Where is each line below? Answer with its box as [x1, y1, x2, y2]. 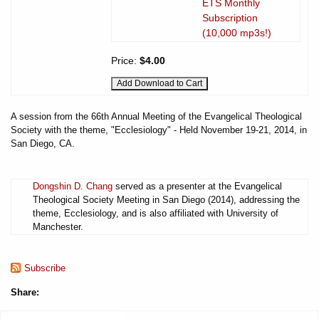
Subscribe [24, 262, 66, 273]
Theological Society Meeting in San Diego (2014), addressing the [33, 194, 300, 205]
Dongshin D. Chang [33, 180, 113, 192]
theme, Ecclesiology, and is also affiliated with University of [33, 207, 278, 219]
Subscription [202, 11, 258, 23]
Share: [11, 286, 39, 298]
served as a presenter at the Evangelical [113, 180, 282, 192]
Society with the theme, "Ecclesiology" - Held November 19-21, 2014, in [11, 124, 307, 135]
